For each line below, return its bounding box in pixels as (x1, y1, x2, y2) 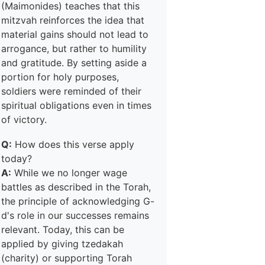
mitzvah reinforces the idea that (1, 14, 144, 26)
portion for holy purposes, (1, 71, 119, 83)
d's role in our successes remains (1, 209, 149, 221)
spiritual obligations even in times (1, 99, 151, 111)
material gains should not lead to (1, 28, 148, 40)
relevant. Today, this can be (1, 224, 124, 235)
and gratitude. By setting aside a (1, 57, 147, 69)
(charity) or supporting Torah (1, 252, 132, 264)
